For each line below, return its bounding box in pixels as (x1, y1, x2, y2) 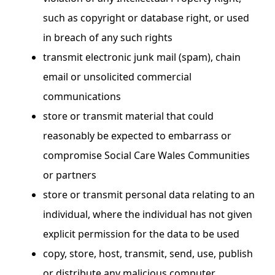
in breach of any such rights (43, 30, 172, 44)
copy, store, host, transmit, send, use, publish (43, 246, 253, 260)
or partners (43, 168, 96, 182)
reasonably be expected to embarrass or (43, 128, 231, 142)
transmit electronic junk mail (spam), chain (43, 50, 241, 64)
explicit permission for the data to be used (43, 227, 239, 241)
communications (43, 89, 121, 103)
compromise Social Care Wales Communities (43, 148, 250, 162)
